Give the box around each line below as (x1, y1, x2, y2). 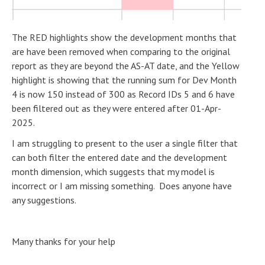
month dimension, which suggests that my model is (12, 166, 215, 178)
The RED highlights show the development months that (12, 31, 237, 44)
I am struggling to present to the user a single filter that (12, 137, 238, 150)
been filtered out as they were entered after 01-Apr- (12, 102, 221, 115)
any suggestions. (12, 194, 76, 206)
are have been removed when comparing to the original (12, 46, 230, 58)
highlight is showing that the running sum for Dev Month (12, 74, 237, 86)
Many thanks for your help (12, 235, 115, 248)
